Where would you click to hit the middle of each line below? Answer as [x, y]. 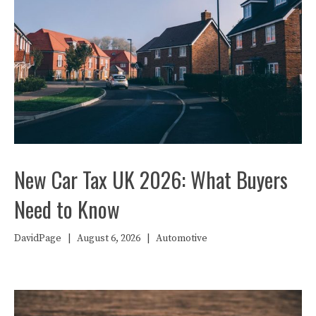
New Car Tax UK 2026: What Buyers [151, 179]
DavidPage [38, 238]
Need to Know [67, 209]
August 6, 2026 [109, 238]
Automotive [182, 238]
